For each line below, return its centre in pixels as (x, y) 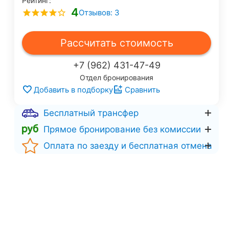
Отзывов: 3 (99, 13)
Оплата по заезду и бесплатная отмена (128, 145)
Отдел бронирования (117, 77)
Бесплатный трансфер (91, 113)
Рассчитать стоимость (117, 43)
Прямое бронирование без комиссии (122, 129)
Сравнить (142, 89)
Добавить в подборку (73, 89)
